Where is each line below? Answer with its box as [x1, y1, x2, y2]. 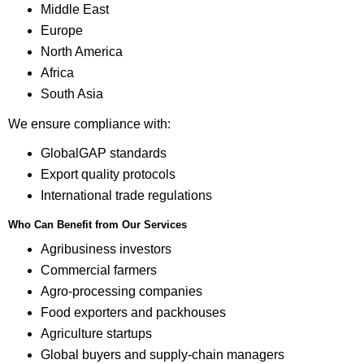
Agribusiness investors [40, 242, 171, 257]
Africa [40, 65, 74, 80]
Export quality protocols [40, 167, 175, 182]
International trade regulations [40, 188, 212, 203]
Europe [40, 23, 83, 37]
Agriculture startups [40, 326, 152, 340]
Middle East [40, 2, 109, 16]
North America [40, 44, 123, 58]
